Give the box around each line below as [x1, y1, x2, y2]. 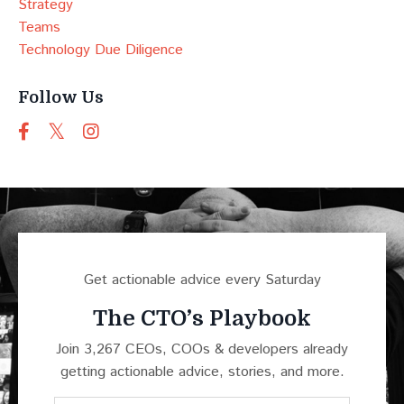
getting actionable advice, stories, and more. [60, 362, 344, 383]
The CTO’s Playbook [93, 306, 311, 332]
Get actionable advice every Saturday [83, 270, 321, 291]
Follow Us [18, 88, 104, 107]
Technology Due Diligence [18, 40, 183, 61]
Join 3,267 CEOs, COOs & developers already [56, 339, 348, 361]
